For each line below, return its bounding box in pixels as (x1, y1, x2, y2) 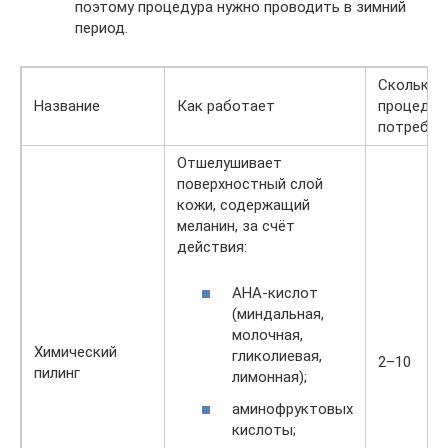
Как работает (177, 96, 275, 115)
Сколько (378, 75, 438, 94)
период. (75, 18, 128, 37)
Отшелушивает (177, 153, 282, 172)
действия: (177, 237, 247, 256)
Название (34, 96, 100, 115)
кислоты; (232, 420, 296, 439)
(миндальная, (232, 305, 324, 323)
